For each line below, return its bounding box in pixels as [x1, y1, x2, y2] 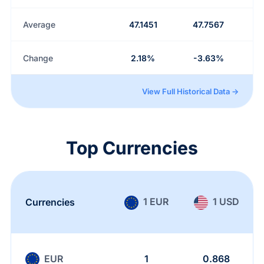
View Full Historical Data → [142, 87, 239, 96]
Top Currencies [66, 137, 198, 159]
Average [22, 19, 55, 29]
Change [22, 52, 53, 63]
